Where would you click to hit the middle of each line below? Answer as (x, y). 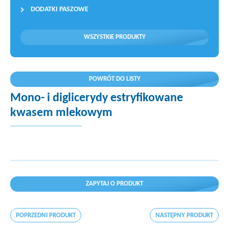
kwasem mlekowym (61, 113)
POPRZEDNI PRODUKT (46, 215)
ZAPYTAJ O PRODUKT (114, 184)
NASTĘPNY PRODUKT (184, 215)
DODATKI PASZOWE (60, 9)
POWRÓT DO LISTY (114, 79)
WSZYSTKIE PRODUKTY (114, 37)
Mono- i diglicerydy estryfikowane (97, 98)
